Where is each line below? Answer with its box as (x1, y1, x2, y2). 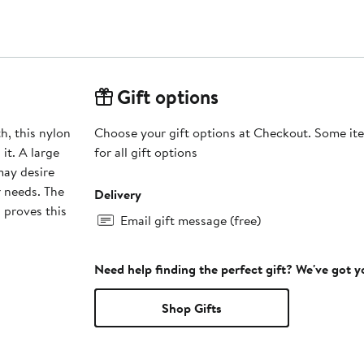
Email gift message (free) (119, 210, 261, 229)
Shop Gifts (161, 298, 222, 317)
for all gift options (93, 142, 197, 161)
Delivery (93, 184, 141, 203)
